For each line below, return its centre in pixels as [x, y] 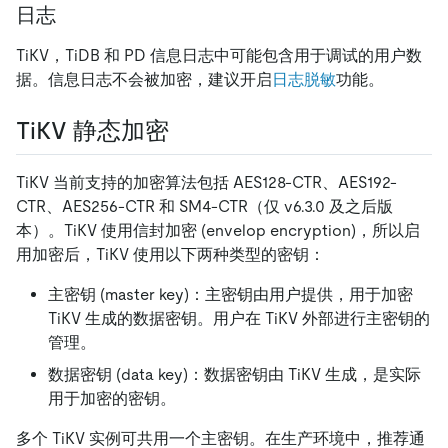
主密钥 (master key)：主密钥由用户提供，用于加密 [230, 294]
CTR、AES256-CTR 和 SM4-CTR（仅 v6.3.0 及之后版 [204, 206]
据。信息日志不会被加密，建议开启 [144, 80]
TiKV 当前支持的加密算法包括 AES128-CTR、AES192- [206, 182]
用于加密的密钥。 [112, 398]
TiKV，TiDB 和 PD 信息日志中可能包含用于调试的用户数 [219, 56]
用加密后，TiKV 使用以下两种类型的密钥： [170, 254]
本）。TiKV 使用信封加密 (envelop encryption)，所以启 [218, 230]
